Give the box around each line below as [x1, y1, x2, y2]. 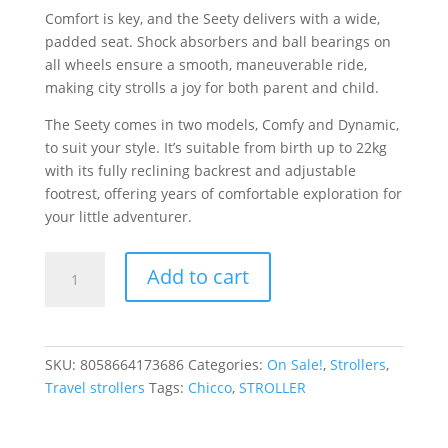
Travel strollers [44, 378, 145, 398]
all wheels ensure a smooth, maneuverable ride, [44, 55, 367, 75]
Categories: [187, 355, 267, 375]
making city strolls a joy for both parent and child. [44, 78, 379, 98]
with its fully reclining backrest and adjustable [44, 161, 356, 181]
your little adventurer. [44, 207, 192, 227]
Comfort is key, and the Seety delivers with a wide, [44, 9, 380, 29]
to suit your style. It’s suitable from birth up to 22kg [44, 138, 387, 158]
